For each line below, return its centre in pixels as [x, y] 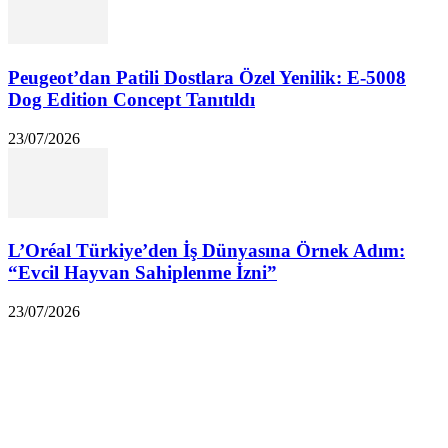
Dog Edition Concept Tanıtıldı [131, 100]
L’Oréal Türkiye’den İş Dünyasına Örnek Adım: [206, 251]
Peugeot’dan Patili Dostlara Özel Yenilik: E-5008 [207, 78]
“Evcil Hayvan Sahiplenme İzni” [142, 273]
